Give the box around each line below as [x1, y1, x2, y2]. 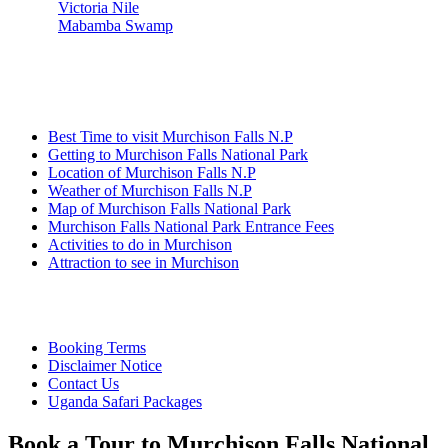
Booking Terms [48, 338, 146, 356]
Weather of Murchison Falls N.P [48, 181, 252, 199]
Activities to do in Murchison [48, 235, 232, 253]
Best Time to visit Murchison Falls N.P [48, 127, 293, 145]
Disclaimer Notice [48, 356, 162, 374]
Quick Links [8, 291, 135, 318]
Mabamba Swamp [58, 17, 173, 35]
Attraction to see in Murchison [48, 253, 239, 271]
